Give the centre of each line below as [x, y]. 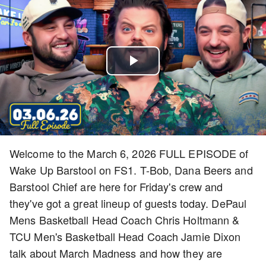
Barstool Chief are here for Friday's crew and [116, 186]
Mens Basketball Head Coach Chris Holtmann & [125, 220]
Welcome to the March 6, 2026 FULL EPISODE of [129, 153]
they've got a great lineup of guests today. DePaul [128, 203]
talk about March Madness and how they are [116, 253]
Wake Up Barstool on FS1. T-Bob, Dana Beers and [131, 170]
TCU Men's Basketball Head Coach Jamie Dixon [125, 236]
